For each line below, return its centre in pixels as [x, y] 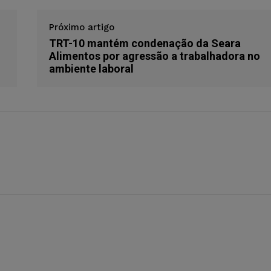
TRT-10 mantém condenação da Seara [145, 44]
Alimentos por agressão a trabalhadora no [154, 56]
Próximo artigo [81, 28]
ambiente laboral [91, 69]
